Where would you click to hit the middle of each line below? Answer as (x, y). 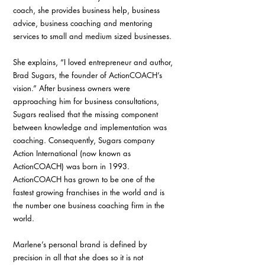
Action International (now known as (73, 153)
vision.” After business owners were (73, 88)
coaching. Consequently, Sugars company (85, 140)
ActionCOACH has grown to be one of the (85, 179)
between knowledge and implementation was (91, 127)
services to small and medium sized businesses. (92, 36)
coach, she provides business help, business (88, 10)
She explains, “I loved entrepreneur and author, (94, 62)
